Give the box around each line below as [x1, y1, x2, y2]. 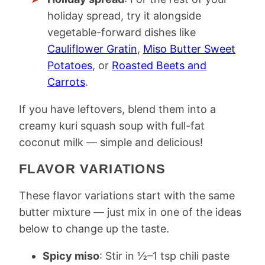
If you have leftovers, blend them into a [19, 103, 216, 116]
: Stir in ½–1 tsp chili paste [99, 250, 230, 263]
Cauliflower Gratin [47, 43, 137, 56]
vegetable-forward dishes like [47, 26, 196, 39]
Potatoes [47, 59, 92, 72]
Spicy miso [43, 250, 99, 263]
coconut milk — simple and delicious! [19, 136, 203, 149]
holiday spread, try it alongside [47, 9, 201, 22]
